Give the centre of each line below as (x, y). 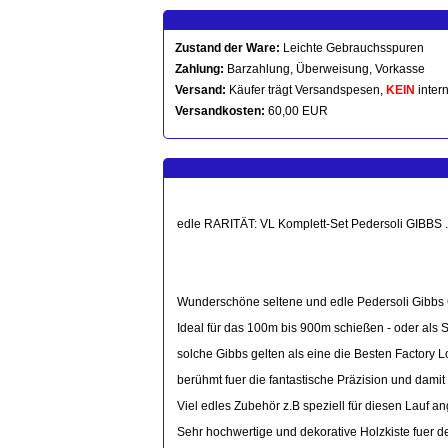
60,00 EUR (296, 111)
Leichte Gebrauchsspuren (352, 48)
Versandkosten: (220, 111)
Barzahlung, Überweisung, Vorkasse (324, 69)
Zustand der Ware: (227, 48)
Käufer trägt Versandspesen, (306, 90)
